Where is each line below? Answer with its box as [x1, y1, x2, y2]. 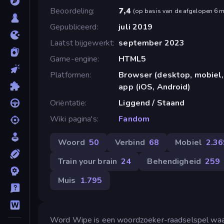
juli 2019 [118, 21, 153, 32]
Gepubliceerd [50, 21, 97, 32]
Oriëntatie [50, 97, 85, 108]
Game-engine [50, 53, 98, 64]
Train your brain [58, 155, 117, 167]
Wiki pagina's [50, 113, 97, 124]
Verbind [114, 136, 145, 148]
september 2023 [118, 37, 185, 48]
